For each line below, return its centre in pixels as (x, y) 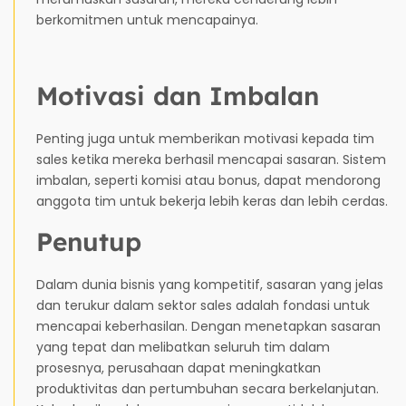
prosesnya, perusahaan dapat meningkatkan (179, 367)
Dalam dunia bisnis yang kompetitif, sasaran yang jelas (210, 284)
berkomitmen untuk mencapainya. (147, 19)
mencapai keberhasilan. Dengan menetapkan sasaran (208, 326)
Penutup (89, 241)
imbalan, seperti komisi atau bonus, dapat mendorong (208, 180)
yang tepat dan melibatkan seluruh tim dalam (183, 347)
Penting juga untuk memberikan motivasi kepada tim (205, 138)
